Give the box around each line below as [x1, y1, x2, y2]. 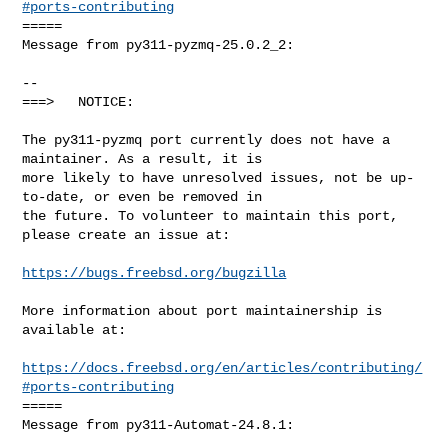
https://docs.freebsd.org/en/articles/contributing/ [22, 359, 423, 376]
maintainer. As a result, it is [22, 150, 263, 167]
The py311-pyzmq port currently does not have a [22, 131, 391, 148]
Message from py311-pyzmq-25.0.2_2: [22, 36, 295, 53]
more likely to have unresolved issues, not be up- [22, 169, 415, 186]
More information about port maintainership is [22, 302, 383, 319]
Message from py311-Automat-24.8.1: [22, 416, 295, 433]
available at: [22, 321, 127, 338]
